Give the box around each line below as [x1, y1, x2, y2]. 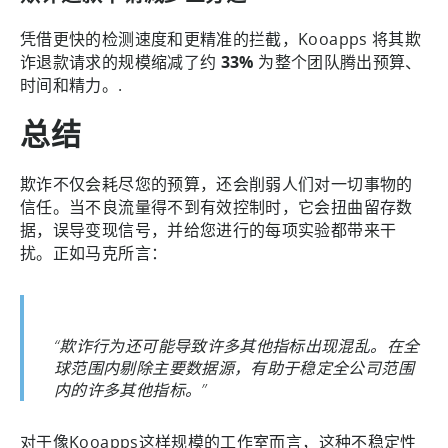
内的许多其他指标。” [54, 378, 207, 400]
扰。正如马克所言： [20, 241, 168, 264]
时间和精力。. [20, 73, 123, 96]
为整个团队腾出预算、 [253, 50, 422, 73]
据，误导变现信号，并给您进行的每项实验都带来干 [20, 218, 397, 241]
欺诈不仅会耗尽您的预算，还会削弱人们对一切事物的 [20, 172, 413, 195]
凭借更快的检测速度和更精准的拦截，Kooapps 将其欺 [20, 27, 422, 50]
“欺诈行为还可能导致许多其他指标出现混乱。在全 [54, 334, 420, 356]
